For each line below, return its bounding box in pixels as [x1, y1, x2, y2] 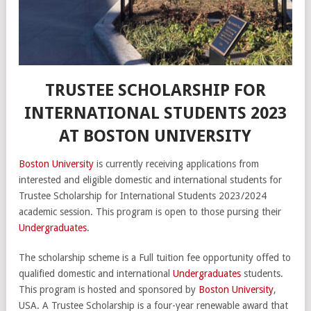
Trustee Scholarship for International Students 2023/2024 [19, 190, 267, 201]
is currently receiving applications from [94, 158, 259, 169]
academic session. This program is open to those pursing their [19, 205, 281, 217]
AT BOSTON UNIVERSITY [59, 126, 252, 146]
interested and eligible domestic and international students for [19, 174, 282, 185]
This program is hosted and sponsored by [19, 283, 199, 295]
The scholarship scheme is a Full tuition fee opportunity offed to [19, 251, 291, 263]
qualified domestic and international [19, 267, 173, 279]
